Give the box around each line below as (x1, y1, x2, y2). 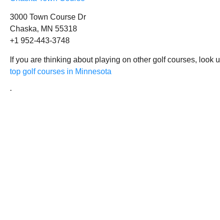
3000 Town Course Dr (10, 13, 86, 22)
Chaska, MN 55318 (10, 25, 77, 33)
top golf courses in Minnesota (10, 67, 111, 76)
